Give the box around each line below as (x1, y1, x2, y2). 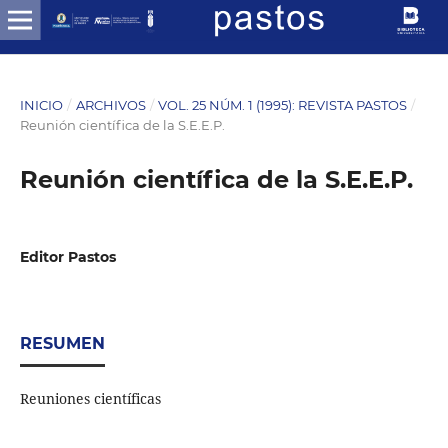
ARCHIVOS (75, 96, 146, 113)
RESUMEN (19, 333, 105, 353)
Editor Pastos (19, 247, 116, 266)
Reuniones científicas (19, 388, 161, 408)
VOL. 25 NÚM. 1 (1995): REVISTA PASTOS (158, 96, 408, 113)
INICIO (19, 96, 63, 113)
